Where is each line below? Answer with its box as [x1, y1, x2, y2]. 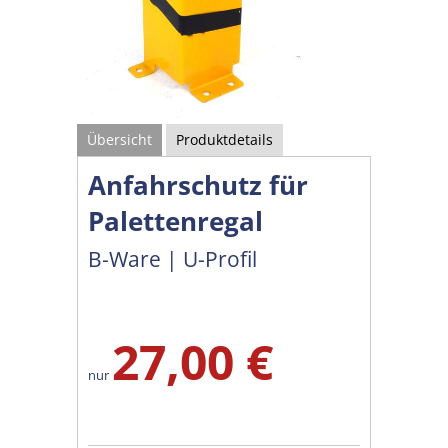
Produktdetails [176, 129, 274, 149]
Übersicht [87, 129, 153, 149]
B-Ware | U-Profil [88, 244, 258, 273]
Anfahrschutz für [88, 166, 309, 203]
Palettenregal [88, 202, 264, 239]
